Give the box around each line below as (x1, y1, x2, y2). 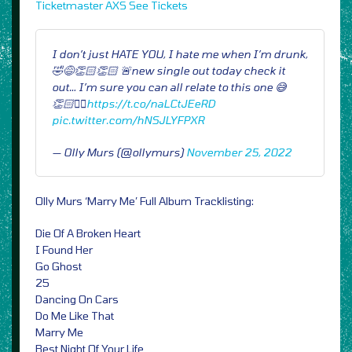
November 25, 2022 (186, 145, 291, 159)
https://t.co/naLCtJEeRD (86, 97, 215, 111)
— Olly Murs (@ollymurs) (52, 145, 186, 159)
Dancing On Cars (35, 292, 119, 306)
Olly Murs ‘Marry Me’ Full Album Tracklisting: (35, 194, 254, 208)
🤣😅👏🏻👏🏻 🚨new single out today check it (52, 64, 285, 78)
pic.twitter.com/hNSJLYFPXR (52, 113, 204, 127)
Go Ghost (35, 259, 82, 273)
